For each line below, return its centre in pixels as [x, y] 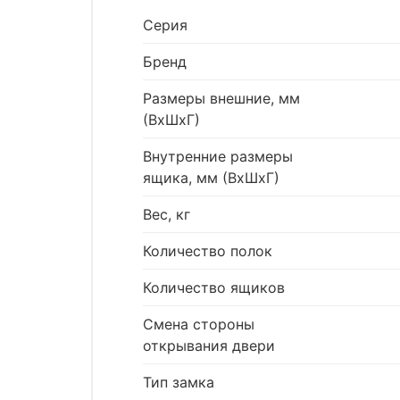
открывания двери [209, 346]
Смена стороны [199, 325]
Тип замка [179, 383]
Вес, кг [167, 215]
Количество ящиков [214, 288]
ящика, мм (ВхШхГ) [211, 178]
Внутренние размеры [218, 157]
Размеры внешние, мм [221, 99]
